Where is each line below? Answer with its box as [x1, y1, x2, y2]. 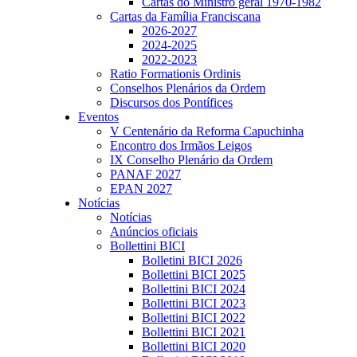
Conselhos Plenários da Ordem [110, 81, 265, 95]
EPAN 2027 [110, 182, 172, 195]
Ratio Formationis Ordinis [110, 67, 241, 80]
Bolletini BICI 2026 [142, 253, 242, 267]
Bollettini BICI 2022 [142, 311, 245, 324]
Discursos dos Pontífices [110, 96, 233, 109]
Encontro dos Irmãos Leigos [110, 139, 252, 152]
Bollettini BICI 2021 [142, 325, 245, 339]
